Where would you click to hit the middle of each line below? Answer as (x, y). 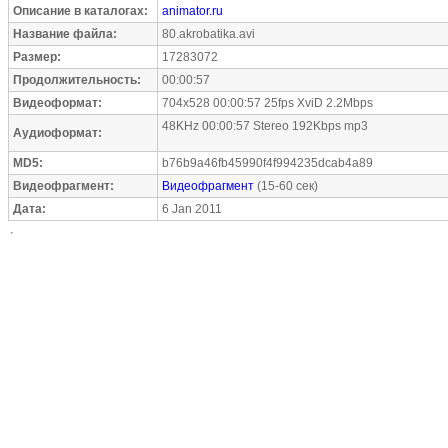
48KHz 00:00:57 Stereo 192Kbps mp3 (265, 126)
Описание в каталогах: (80, 11)
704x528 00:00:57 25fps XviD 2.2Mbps (267, 103)
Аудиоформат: (57, 133)
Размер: (37, 57)
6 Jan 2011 (192, 209)
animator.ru (192, 11)
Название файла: (65, 34)
